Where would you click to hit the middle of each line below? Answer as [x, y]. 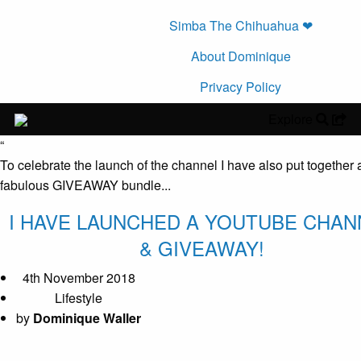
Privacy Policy [241, 87]
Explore [290, 118]
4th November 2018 [79, 277]
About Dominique [241, 56]
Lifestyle [79, 297]
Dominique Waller [87, 317]
